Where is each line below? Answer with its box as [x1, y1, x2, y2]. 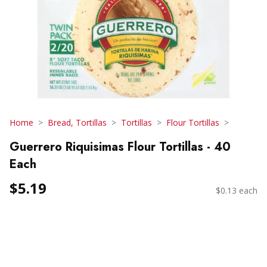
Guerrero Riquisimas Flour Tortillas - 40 [10, 138, 231, 156]
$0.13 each [216, 185, 257, 197]
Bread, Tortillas [48, 117, 107, 128]
